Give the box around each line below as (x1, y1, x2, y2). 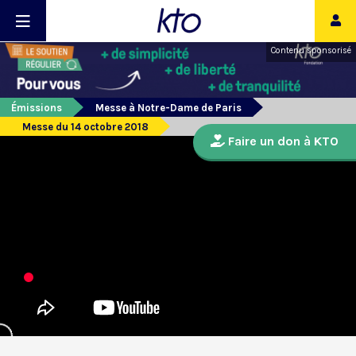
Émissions (11, 102, 62, 114)
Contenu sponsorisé (271, 45, 351, 56)
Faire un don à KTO (225, 133, 339, 149)
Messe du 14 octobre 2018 (22, 121, 149, 133)
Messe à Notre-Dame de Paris (95, 102, 242, 114)
